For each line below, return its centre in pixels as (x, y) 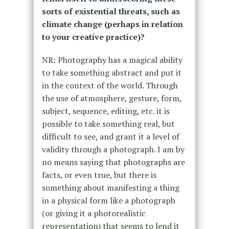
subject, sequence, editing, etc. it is (106, 111)
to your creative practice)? (93, 37)
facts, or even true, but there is (99, 175)
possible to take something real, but (108, 124)
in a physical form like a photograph (108, 201)
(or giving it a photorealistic (94, 213)
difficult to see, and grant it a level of (110, 137)
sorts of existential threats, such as (111, 12)
